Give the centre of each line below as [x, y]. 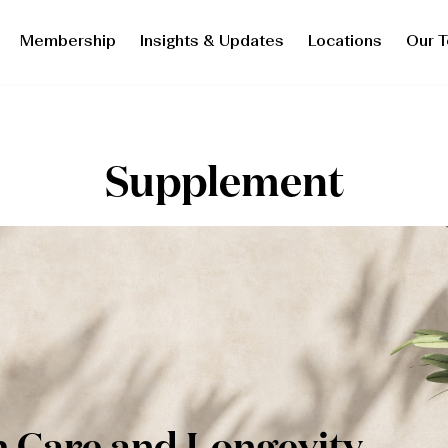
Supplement [224, 184]
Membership [67, 42]
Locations [344, 42]
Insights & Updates [211, 42]
